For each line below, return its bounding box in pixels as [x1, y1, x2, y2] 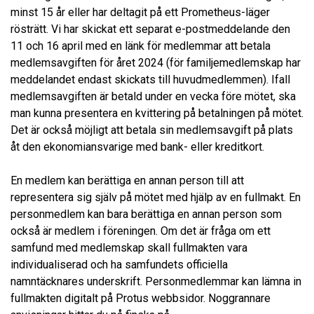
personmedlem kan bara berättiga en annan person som [11, 207, 282, 221]
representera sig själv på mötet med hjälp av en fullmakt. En [11, 191, 301, 205]
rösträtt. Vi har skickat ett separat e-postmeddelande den [11, 22, 290, 36]
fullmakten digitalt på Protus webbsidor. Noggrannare [11, 292, 271, 306]
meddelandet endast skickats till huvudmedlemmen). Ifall [11, 73, 290, 87]
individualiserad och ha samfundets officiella [11, 258, 228, 272]
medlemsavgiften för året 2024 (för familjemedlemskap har [11, 56, 301, 70]
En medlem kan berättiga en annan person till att [11, 174, 244, 188]
